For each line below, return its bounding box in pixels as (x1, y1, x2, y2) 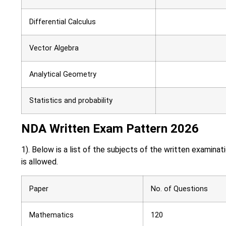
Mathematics (29, 210, 74, 219)
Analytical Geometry (29, 70, 96, 79)
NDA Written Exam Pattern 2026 (21, 122, 199, 136)
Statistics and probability (29, 96, 112, 105)
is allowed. (21, 157, 58, 167)
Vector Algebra (29, 44, 79, 53)
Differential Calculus (29, 18, 96, 27)
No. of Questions (151, 184, 208, 193)
